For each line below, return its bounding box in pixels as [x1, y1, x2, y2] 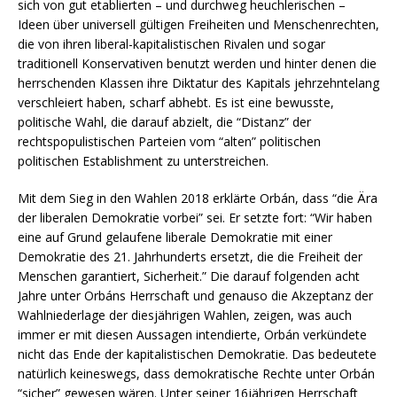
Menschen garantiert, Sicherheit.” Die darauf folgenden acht [18, 267, 360, 284]
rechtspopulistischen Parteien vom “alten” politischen [18, 132, 321, 150]
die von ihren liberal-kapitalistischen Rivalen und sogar [18, 35, 325, 52]
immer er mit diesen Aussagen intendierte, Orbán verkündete [18, 325, 367, 343]
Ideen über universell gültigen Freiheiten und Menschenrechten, [18, 15, 379, 33]
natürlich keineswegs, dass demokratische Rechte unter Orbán [18, 364, 375, 382]
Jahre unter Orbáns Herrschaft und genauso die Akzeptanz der [18, 286, 373, 304]
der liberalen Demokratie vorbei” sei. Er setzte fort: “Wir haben [18, 208, 372, 226]
